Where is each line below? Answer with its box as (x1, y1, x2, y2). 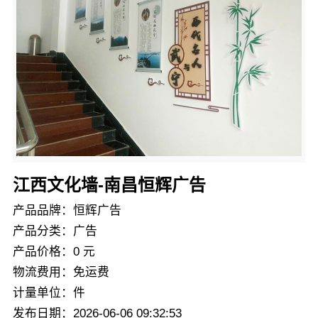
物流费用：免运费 (12, 265, 109, 279)
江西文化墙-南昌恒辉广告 (12, 175, 206, 194)
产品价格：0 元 (12, 244, 95, 258)
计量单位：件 (12, 285, 85, 300)
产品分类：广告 (12, 224, 97, 238)
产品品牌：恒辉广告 (12, 203, 121, 217)
